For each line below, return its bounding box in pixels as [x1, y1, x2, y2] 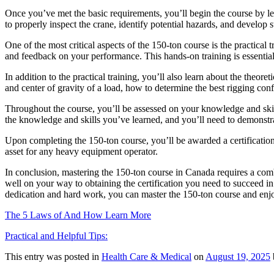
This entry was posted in [5, 251, 102, 262]
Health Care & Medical [102, 251, 191, 262]
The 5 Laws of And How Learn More [5, 209, 151, 220]
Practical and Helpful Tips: [5, 230, 108, 241]
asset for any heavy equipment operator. [5, 146, 158, 157]
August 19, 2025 [206, 251, 270, 262]
